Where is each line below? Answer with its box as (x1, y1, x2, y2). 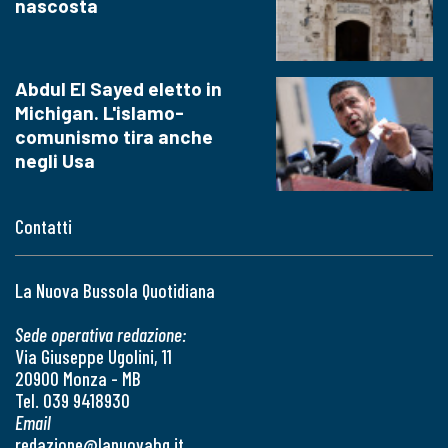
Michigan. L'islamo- (15, 100, 184, 124)
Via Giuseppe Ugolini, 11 (15, 345, 172, 369)
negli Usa (15, 148, 95, 172)
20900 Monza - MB (15, 367, 141, 391)
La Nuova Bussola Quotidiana (15, 279, 215, 303)
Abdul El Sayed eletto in (15, 76, 222, 100)
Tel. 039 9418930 (15, 389, 130, 413)
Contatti (15, 215, 72, 239)
